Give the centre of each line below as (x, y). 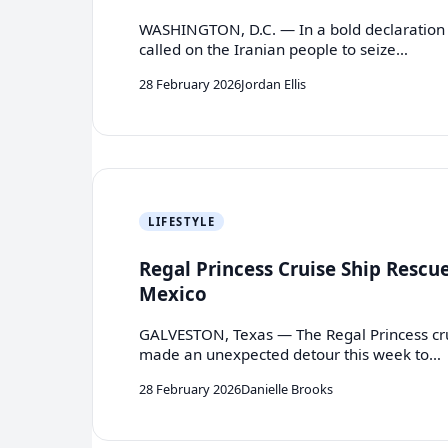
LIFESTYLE (182, 221)
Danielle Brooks (287, 388)
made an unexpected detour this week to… (290, 354)
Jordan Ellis (274, 83)
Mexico (173, 293)
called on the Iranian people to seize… (274, 49)
